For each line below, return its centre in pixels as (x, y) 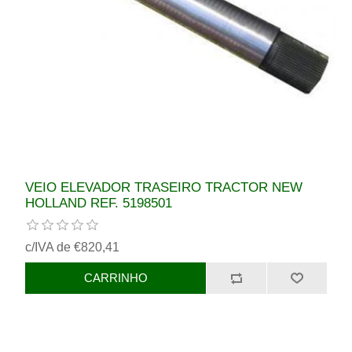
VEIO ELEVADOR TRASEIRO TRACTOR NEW (164, 187)
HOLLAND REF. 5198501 (99, 203)
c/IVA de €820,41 (73, 247)
